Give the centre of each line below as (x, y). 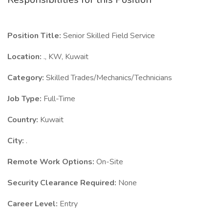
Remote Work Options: (52, 162)
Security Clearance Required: (63, 183)
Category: (27, 78)
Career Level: (33, 204)
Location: (25, 57)
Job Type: (25, 99)
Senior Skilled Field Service (109, 36)
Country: (24, 120)
